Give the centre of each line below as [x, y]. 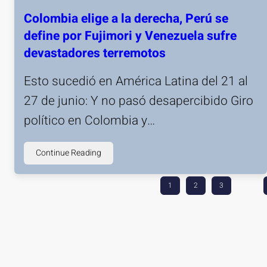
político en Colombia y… [89, 120]
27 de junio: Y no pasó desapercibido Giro [139, 101]
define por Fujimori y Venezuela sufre [130, 36]
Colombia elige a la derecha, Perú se [126, 18]
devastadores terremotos [95, 53]
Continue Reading [69, 153]
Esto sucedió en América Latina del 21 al [136, 81]
